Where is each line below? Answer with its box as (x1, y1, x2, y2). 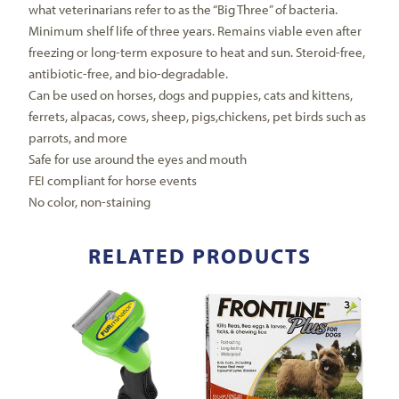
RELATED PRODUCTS (87, 241, 312, 269)
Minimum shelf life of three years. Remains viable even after (28, 21, 362, 39)
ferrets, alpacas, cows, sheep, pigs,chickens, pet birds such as (28, 107, 367, 125)
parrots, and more (28, 128, 128, 146)
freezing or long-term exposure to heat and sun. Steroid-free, (28, 43, 366, 61)
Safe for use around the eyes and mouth (28, 150, 248, 167)
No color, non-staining (28, 192, 151, 210)
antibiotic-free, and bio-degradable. (28, 64, 229, 82)
